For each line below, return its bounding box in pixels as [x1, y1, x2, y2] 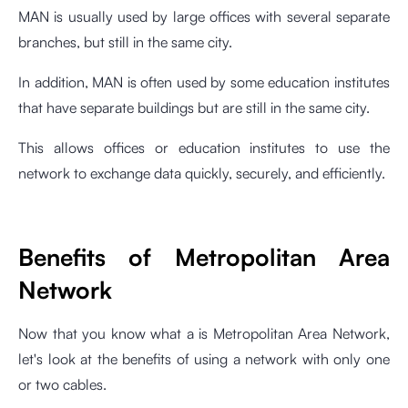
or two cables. [18, 375, 107, 394]
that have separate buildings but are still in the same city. [18, 98, 370, 117]
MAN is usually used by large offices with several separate [18, 7, 390, 26]
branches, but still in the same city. [18, 33, 232, 52]
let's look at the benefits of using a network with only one [18, 350, 390, 369]
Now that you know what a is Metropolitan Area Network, [18, 324, 390, 343]
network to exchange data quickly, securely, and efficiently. [18, 164, 385, 183]
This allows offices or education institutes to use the [18, 138, 390, 158]
